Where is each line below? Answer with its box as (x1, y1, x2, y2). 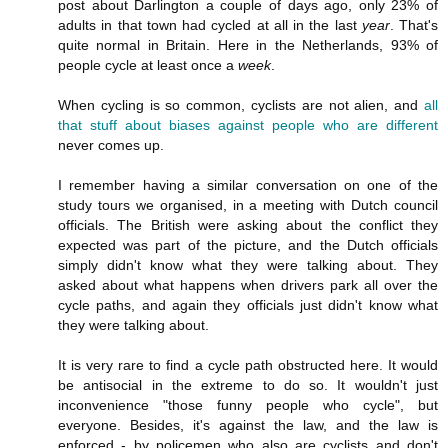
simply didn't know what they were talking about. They (58, 256, 438, 273)
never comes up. (58, 136, 164, 153)
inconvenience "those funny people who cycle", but (58, 396, 438, 413)
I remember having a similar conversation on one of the (58, 176, 438, 193)
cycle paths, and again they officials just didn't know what (58, 296, 438, 313)
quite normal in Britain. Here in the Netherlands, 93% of (58, 36, 438, 53)
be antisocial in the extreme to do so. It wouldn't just (58, 376, 438, 393)
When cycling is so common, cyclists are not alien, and (58, 96, 424, 113)
